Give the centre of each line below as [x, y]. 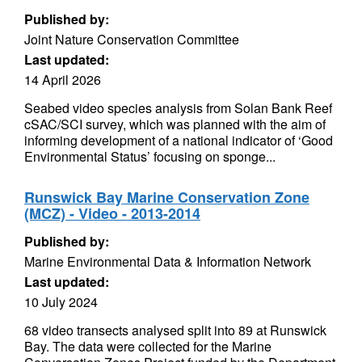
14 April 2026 [63, 80]
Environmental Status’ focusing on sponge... [150, 156]
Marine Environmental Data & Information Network [168, 261]
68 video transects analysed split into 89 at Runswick [175, 330]
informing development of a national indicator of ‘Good [179, 140]
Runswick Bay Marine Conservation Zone [167, 197]
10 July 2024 [61, 302]
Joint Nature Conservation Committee [132, 39]
